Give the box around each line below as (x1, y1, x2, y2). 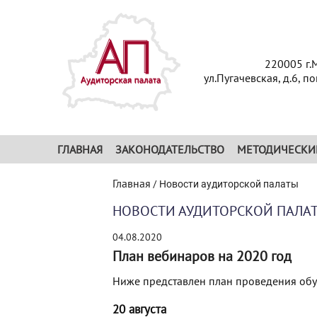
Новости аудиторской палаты (159, 178, 299, 190)
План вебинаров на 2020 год (113, 247, 292, 265)
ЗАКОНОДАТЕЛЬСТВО (115, 142, 224, 156)
